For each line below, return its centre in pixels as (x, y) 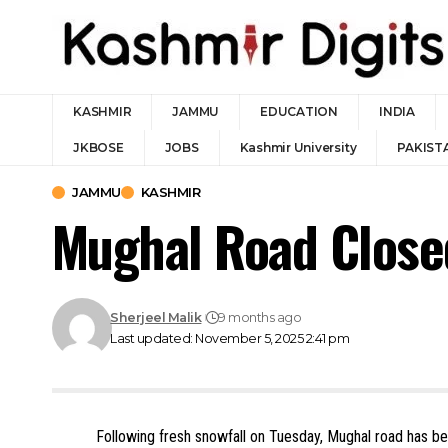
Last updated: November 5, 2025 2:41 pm (230, 338)
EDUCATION (299, 111)
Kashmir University (298, 147)
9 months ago (260, 317)
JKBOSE (98, 147)
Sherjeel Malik (156, 317)
